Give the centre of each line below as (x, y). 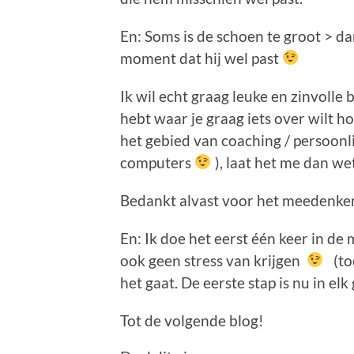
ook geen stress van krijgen (213, 260)
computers (157, 162)
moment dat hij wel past (201, 58)
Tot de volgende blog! (192, 320)
